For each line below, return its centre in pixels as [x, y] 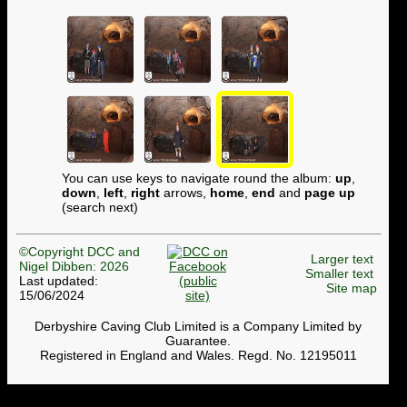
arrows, [185, 192]
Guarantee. [198, 340]
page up [330, 192]
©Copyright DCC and [79, 252]
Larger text [342, 259]
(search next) [100, 207]
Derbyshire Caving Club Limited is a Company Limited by [198, 326]
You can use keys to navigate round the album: [199, 178]
